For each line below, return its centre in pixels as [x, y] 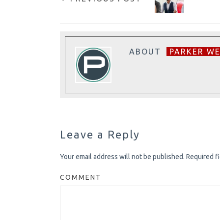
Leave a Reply [100, 134]
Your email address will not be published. [122, 157]
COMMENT [81, 177]
